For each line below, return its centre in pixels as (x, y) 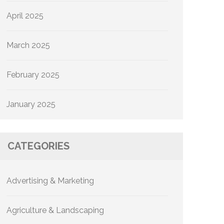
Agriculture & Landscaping (55, 210)
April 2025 (25, 16)
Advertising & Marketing (50, 181)
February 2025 (33, 75)
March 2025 (28, 45)
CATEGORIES (38, 146)
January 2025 (31, 104)
